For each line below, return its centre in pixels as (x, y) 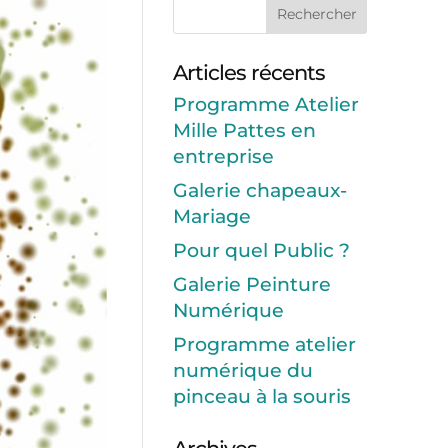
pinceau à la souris (261, 397)
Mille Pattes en (244, 131)
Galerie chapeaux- (259, 191)
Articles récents (248, 73)
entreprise (223, 157)
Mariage (211, 217)
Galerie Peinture (251, 285)
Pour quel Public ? (261, 251)
